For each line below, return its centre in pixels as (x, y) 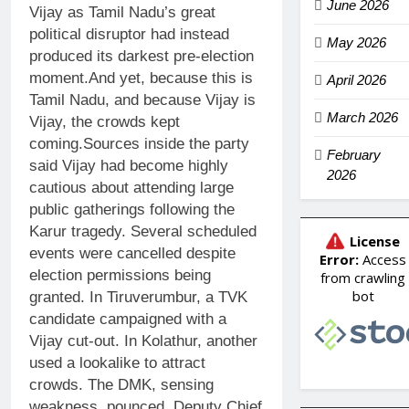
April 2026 (356, 80)
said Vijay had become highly (129, 165)
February (353, 155)
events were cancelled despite (132, 253)
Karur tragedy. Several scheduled (143, 231)
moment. (59, 78)
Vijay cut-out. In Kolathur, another (143, 341)
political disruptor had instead (129, 34)
